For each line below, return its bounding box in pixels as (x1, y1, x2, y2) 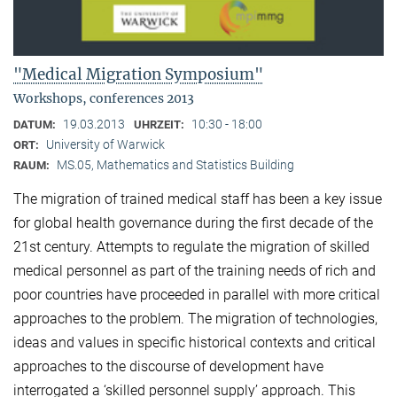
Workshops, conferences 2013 (13, 90, 194, 106)
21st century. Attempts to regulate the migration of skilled (13, 238, 370, 256)
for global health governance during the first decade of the (13, 214, 373, 232)
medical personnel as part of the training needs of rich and (13, 262, 376, 280)
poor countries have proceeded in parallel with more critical (13, 286, 380, 304)
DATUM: (13, 117, 58, 131)
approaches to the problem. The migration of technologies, (13, 310, 378, 328)
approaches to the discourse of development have (13, 358, 323, 376)
